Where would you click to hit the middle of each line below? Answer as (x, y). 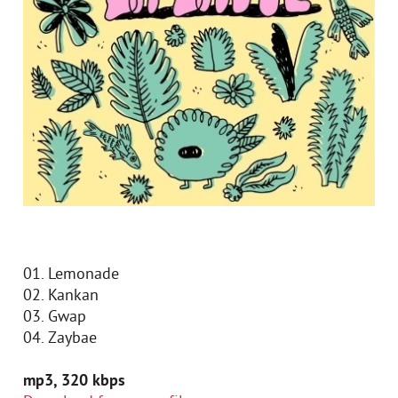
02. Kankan (61, 296)
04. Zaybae (60, 339)
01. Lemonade (71, 275)
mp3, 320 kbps (74, 382)
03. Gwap (55, 318)
